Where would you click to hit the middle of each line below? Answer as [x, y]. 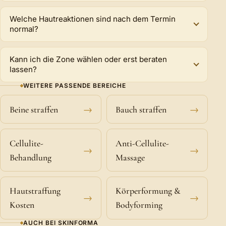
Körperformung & [148, 191]
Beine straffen [34, 109]
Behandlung [30, 157]
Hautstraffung [35, 191]
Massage [130, 157]
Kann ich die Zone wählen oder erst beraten [88, 60]
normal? [24, 29]
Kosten [22, 205]
